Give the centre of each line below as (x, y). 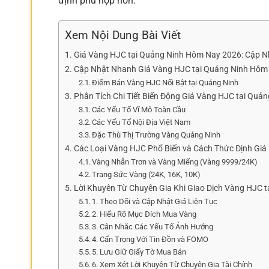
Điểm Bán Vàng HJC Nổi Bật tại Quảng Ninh (165, 82)
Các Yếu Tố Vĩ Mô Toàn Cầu (139, 109)
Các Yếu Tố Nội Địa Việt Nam (141, 122)
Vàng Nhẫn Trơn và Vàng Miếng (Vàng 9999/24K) (175, 162)
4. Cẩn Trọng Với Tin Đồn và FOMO (150, 239)
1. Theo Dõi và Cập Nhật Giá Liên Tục (155, 201)
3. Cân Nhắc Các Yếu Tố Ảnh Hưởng (153, 226)
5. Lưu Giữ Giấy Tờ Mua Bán (139, 252)
